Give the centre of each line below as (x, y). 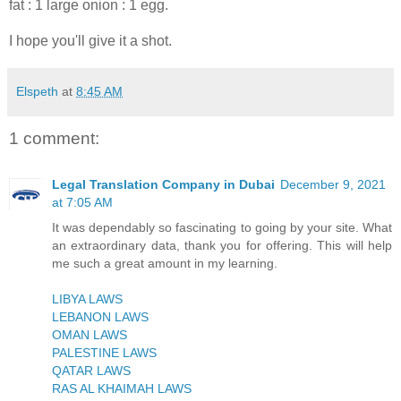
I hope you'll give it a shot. (90, 41)
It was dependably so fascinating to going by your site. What (222, 228)
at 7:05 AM (82, 203)
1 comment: (54, 139)
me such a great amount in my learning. (165, 264)
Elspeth (37, 92)
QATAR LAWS (91, 371)
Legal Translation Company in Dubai (163, 185)
